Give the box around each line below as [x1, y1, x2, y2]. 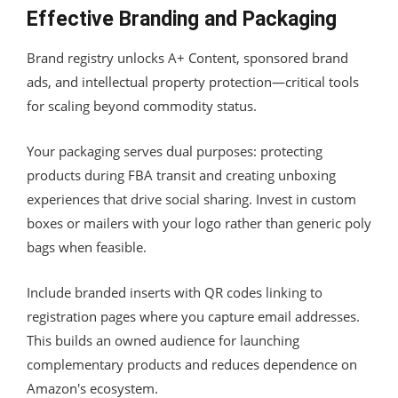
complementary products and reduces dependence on [27, 354, 357, 373]
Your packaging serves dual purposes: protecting [27, 141, 322, 160]
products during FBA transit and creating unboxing [27, 165, 336, 184]
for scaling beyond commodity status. [27, 96, 257, 115]
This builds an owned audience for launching [27, 330, 299, 349]
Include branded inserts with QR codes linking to [27, 283, 322, 301]
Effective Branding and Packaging [27, 6, 337, 31]
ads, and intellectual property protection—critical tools [27, 72, 359, 91]
